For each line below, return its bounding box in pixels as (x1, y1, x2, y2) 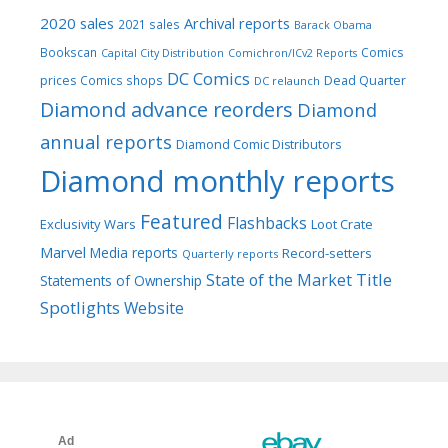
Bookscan (40, 43, 97, 60)
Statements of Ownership (40, 271, 202, 290)
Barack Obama (294, 17, 372, 32)
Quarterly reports (182, 245, 278, 261)
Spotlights (40, 295, 120, 319)
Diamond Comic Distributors (176, 135, 341, 153)
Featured (140, 207, 223, 235)
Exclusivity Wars (40, 214, 136, 233)
